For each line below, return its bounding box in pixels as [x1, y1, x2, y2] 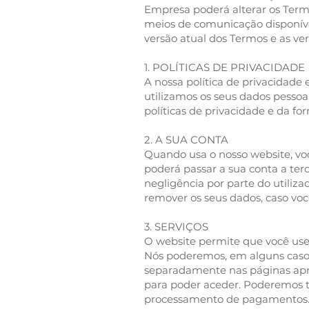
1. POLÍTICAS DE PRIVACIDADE [144, 61, 305, 74]
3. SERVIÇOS [144, 220, 208, 233]
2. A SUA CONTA [144, 133, 228, 146]
